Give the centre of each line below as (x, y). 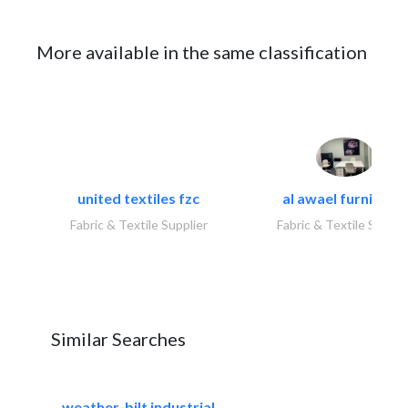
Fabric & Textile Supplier (138, 224)
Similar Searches (118, 338)
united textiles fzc (138, 198)
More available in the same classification (202, 52)
